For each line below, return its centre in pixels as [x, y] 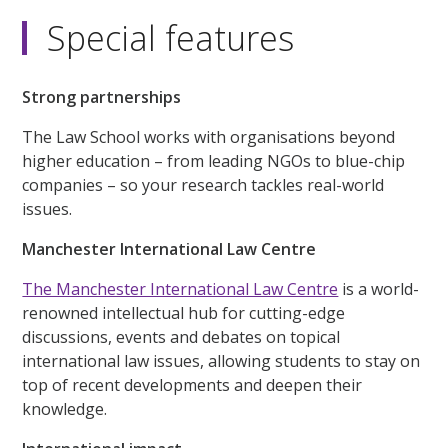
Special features [171, 38]
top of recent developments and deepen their [192, 385]
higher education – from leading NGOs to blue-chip [214, 161]
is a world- [379, 289]
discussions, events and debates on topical [181, 337]
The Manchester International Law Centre [180, 289]
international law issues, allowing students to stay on [221, 361]
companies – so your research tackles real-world [203, 185]
